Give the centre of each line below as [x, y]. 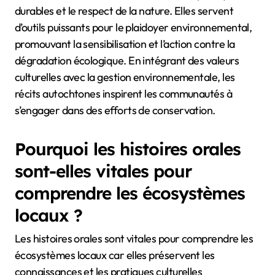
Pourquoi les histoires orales [128, 149]
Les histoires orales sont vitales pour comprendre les [134, 239]
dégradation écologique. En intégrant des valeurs [127, 60]
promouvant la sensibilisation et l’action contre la [125, 44]
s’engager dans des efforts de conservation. [115, 110]
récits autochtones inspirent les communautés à [124, 93]
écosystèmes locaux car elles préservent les [115, 255]
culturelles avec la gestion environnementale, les [125, 77]
